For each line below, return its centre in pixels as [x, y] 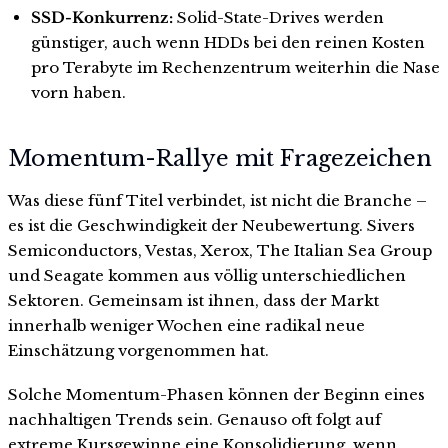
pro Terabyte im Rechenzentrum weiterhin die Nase [235, 68]
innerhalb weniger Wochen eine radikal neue [186, 325]
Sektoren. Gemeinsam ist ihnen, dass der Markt [193, 300]
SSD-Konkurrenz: [101, 18]
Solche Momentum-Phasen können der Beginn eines [216, 394]
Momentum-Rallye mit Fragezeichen [220, 158]
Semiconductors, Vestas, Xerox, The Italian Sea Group [220, 250]
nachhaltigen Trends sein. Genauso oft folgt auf [194, 419]
